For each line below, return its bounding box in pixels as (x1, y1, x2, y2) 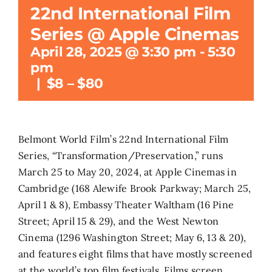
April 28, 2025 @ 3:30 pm (30, 43, 197, 60)
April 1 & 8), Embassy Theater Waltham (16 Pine (18, 198, 234, 211)
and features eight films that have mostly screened (18, 247, 253, 260)
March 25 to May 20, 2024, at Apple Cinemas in (18, 165, 237, 178)
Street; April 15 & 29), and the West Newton (18, 214, 219, 227)
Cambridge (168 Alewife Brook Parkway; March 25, (18, 182, 251, 194)
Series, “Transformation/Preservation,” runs (18, 149, 223, 161)
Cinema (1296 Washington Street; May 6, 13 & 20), (18, 231, 246, 243)
